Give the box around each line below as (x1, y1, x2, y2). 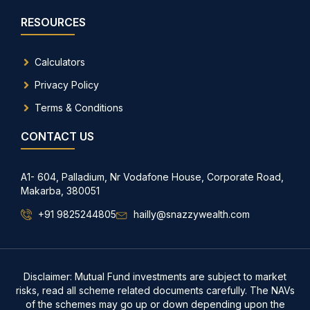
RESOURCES (21, 15, 86, 29)
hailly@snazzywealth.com (134, 208, 250, 220)
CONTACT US (21, 129, 94, 143)
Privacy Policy (35, 78, 99, 91)
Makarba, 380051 (21, 184, 100, 197)
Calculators (35, 55, 85, 68)
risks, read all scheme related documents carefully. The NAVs (15, 284, 295, 296)
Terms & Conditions (35, 101, 123, 113)
